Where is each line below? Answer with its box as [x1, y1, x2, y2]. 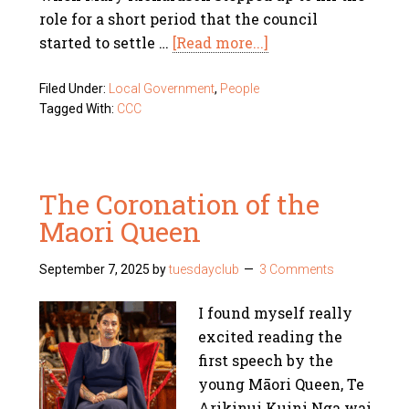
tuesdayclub [169, 262, 240, 277]
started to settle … [39, 33, 173, 52]
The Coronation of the [39, 186, 320, 222]
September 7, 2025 [39, 262, 151, 277]
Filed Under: [39, 81, 110, 96]
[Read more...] [173, 33, 269, 52]
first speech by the [198, 351, 334, 370]
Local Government [109, 81, 215, 96]
